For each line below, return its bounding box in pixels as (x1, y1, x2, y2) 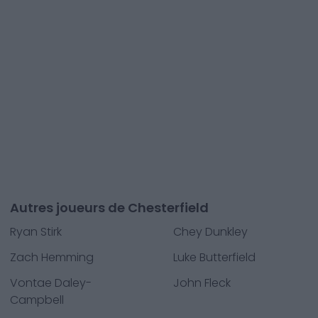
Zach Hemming (10, 249, 94, 265)
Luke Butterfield (173, 249, 256, 265)
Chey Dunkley (173, 224, 248, 240)
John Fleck (173, 275, 231, 291)
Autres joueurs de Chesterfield (10, 199, 209, 216)
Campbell (10, 292, 64, 308)
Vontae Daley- (10, 275, 92, 291)
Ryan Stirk (10, 224, 62, 240)
